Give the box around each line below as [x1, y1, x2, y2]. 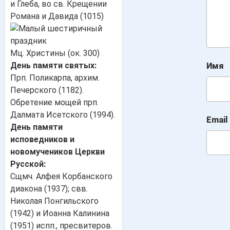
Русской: [10, 159, 46, 169]
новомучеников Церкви [10, 147, 105, 157]
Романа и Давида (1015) [10, 11, 104, 21]
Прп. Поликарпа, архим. [10, 73, 100, 83]
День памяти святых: [10, 61, 97, 70]
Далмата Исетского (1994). [10, 110, 115, 120]
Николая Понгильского [10, 196, 99, 206]
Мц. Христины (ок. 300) [10, 48, 100, 58]
